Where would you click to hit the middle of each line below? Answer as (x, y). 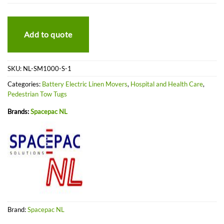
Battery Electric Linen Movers (85, 84)
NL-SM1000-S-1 (47, 69)
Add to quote (48, 34)
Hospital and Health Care (167, 84)
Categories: (25, 84)
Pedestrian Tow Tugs (37, 94)
